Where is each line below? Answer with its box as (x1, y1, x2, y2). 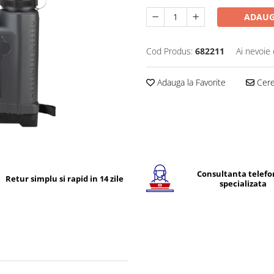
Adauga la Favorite (155, 76, 226, 89)
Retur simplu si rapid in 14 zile (5, 172, 124, 184)
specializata (220, 177, 267, 189)
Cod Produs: (146, 45, 193, 57)
